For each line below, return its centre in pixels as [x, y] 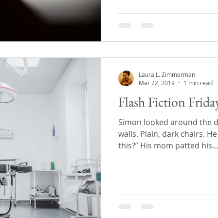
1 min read [198, 83]
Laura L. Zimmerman [167, 74]
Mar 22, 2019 [157, 83]
